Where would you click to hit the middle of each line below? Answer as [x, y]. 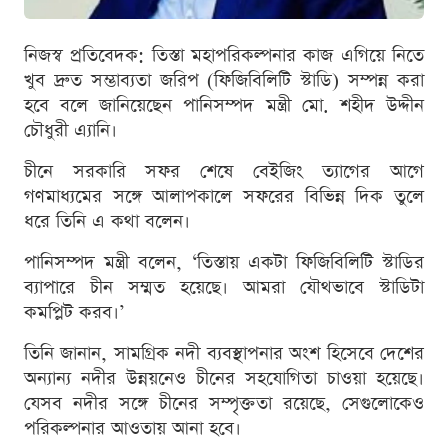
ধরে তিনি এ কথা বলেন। [107, 221]
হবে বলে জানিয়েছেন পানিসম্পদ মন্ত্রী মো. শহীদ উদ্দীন [224, 105]
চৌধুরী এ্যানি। [70, 130]
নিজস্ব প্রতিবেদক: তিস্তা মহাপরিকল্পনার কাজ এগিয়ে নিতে [224, 55]
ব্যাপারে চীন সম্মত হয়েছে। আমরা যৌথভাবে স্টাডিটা [224, 287]
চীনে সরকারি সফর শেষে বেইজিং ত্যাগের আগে [224, 171]
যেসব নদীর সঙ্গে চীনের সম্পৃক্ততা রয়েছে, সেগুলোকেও [224, 403]
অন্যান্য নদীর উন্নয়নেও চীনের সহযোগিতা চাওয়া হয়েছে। [224, 378]
